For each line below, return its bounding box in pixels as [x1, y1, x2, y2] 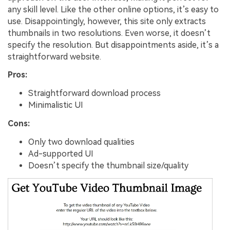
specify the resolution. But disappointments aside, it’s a [8, 40, 219, 50]
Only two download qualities [28, 137, 135, 147]
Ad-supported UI [28, 148, 93, 159]
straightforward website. [8, 51, 101, 62]
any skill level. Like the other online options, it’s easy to [8, 4, 219, 14]
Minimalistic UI [28, 100, 83, 110]
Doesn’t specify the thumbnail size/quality [28, 160, 188, 170]
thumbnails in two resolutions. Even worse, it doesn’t [8, 28, 210, 38]
